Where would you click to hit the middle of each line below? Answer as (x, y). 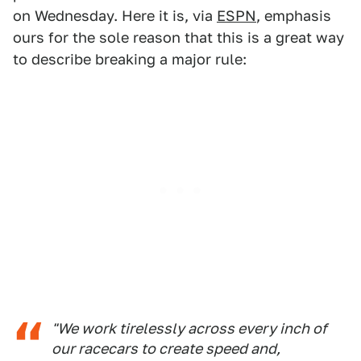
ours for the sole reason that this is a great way (178, 37)
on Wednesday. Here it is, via (115, 16)
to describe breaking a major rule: (130, 59)
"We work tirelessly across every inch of (189, 328)
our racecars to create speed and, (166, 349)
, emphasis (294, 16)
